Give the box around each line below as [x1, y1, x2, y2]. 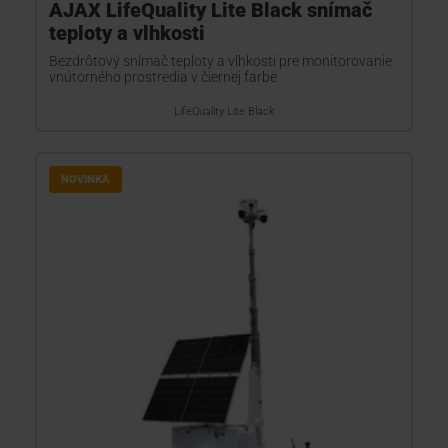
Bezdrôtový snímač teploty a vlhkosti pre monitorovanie [49, 53, 392, 69]
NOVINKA [61, 173, 110, 186]
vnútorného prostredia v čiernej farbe [49, 69, 277, 85]
